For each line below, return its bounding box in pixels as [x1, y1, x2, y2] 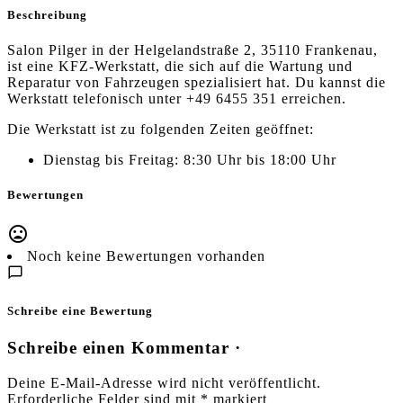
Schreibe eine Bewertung [7, 303, 153, 318]
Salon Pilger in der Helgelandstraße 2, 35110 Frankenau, [7, 42, 378, 58]
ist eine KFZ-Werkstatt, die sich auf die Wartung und [7, 58, 353, 75]
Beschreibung [7, 8, 87, 22]
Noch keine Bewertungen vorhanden [27, 247, 265, 264]
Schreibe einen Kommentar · [7, 337, 241, 357]
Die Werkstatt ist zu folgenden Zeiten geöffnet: [7, 121, 314, 138]
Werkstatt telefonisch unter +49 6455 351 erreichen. [7, 91, 346, 107]
